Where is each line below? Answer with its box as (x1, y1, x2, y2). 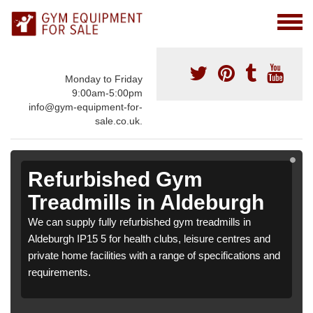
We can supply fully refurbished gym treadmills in (28, 216, 251, 228)
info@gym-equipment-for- (29, 101, 143, 113)
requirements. (28, 266, 91, 279)
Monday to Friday (65, 73, 143, 85)
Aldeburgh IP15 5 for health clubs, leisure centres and (28, 233, 270, 245)
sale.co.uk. (95, 115, 143, 127)
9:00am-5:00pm (72, 87, 143, 99)
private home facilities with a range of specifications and (28, 249, 280, 262)
